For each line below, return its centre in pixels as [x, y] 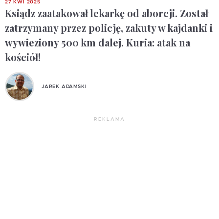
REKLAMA [109, 119]
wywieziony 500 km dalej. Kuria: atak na [98, 42]
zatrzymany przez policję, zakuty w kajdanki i [109, 28]
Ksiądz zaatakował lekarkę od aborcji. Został [107, 13]
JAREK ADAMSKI [64, 86]
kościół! [23, 57]
